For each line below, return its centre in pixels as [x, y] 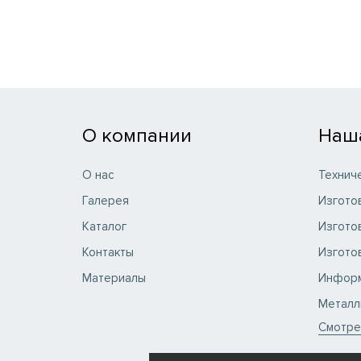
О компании [137, 135]
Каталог [104, 226]
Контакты [108, 252]
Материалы [114, 278]
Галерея [106, 200]
